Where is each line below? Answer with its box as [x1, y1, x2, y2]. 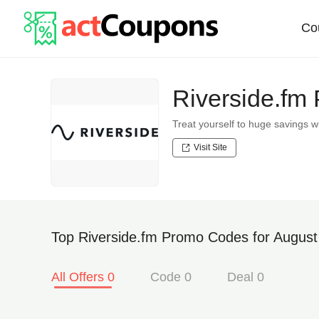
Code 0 [150, 270, 192, 284]
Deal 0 [227, 270, 264, 284]
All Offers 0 [51, 270, 115, 284]
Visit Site [194, 142, 227, 152]
